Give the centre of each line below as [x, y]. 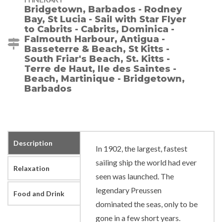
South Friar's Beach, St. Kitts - [97, 59]
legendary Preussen [129, 190]
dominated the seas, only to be [147, 204]
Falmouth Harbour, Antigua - [95, 39]
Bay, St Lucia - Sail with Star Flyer [105, 20]
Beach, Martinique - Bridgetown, [105, 79]
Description [33, 143]
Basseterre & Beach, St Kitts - [97, 49]
